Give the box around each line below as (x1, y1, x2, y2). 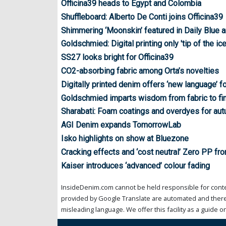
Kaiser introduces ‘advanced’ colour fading (61, 160, 210, 171)
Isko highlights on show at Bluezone (61, 133, 189, 143)
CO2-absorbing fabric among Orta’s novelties (61, 66, 219, 76)
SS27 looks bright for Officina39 (61, 52, 174, 63)
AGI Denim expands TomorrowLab (61, 120, 181, 130)
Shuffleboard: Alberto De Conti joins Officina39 (61, 12, 223, 22)
